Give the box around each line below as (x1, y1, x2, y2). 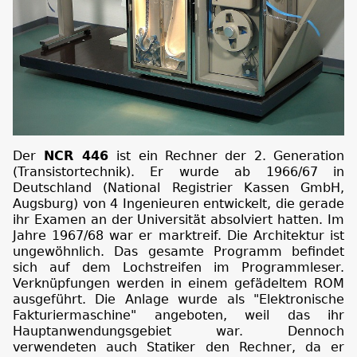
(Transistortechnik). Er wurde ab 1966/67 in (13, 163, 344, 179)
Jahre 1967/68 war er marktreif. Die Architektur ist (13, 227, 344, 243)
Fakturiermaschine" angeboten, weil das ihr (13, 307, 344, 323)
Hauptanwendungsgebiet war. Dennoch (13, 323, 344, 339)
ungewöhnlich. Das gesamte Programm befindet (13, 243, 344, 259)
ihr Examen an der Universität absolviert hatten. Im (13, 211, 344, 227)
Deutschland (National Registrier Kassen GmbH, (13, 179, 344, 195)
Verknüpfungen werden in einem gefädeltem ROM (13, 275, 344, 291)
